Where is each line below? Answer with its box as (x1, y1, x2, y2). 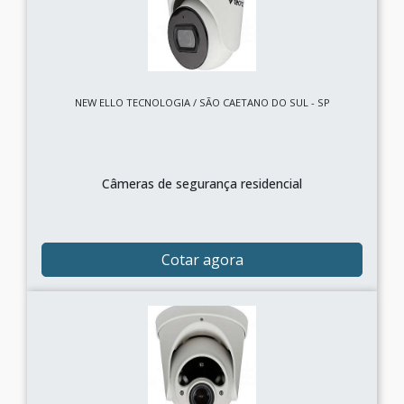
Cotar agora (161, 250, 243, 270)
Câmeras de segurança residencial (102, 175, 302, 192)
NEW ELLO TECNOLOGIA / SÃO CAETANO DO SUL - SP (74, 96, 330, 109)
